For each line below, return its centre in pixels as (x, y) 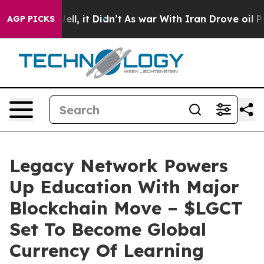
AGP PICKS (31, 19)
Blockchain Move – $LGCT (126, 208)
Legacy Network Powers (119, 166)
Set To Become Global (108, 229)
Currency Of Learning (107, 250)
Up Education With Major (124, 187)
